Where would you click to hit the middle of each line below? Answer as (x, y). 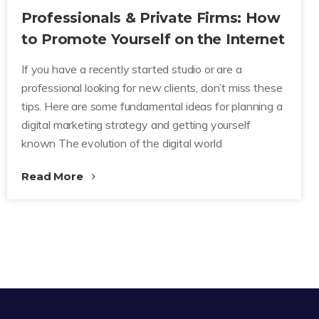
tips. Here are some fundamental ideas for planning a (152, 106)
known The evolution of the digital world (122, 143)
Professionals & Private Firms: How (151, 18)
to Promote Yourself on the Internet (153, 39)
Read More (54, 176)
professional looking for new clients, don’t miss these (152, 88)
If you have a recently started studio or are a (132, 69)
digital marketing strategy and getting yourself (136, 125)
